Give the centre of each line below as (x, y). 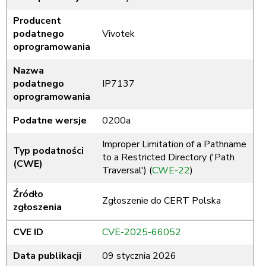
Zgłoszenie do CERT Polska (161, 201)
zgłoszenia (37, 208)
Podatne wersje (50, 121)
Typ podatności (48, 151)
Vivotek (118, 34)
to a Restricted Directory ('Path (168, 158)
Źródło (28, 194)
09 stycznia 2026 (139, 256)
